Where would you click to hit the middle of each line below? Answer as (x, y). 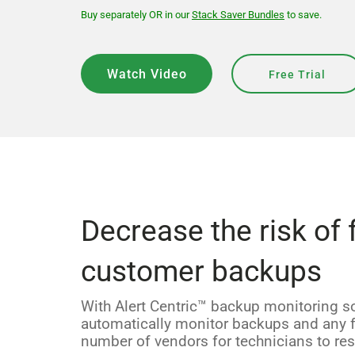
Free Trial (297, 74)
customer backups (201, 272)
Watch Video (147, 74)
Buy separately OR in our (136, 15)
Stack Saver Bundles (238, 15)
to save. (303, 15)
